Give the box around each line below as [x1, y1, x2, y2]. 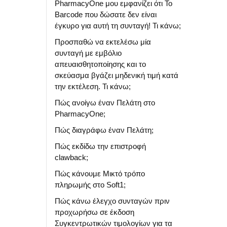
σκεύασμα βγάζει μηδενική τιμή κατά [55, 71, 178, 80]
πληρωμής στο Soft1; [55, 180, 126, 189]
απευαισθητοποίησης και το [55, 60, 146, 68]
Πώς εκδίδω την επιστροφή [55, 142, 146, 150]
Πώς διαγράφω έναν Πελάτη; [55, 126, 154, 134]
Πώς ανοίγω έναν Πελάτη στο [55, 98, 155, 107]
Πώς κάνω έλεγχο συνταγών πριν [55, 197, 170, 205]
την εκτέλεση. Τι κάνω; [55, 82, 131, 91]
